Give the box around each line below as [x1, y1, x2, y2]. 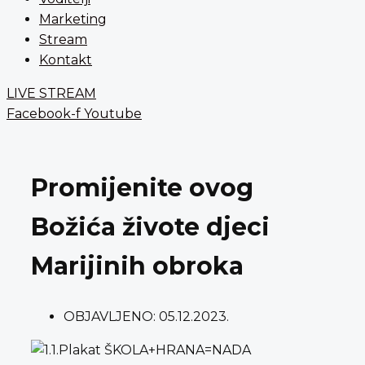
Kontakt [39, 52, 92, 68]
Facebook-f [7, 106, 81, 121]
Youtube [84, 106, 142, 121]
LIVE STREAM [7, 86, 96, 101]
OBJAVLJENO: [64, 308, 156, 324]
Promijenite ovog [31, 172, 253, 203]
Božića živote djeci [31, 211, 270, 242]
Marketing [39, 11, 107, 27]
